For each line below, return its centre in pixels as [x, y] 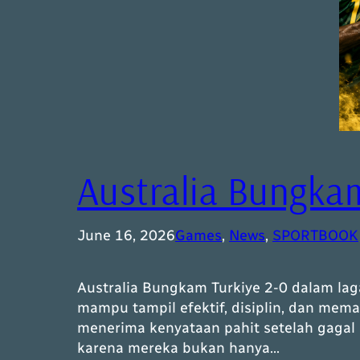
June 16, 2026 [126, 236]
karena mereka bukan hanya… [178, 348]
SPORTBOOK [315, 236]
